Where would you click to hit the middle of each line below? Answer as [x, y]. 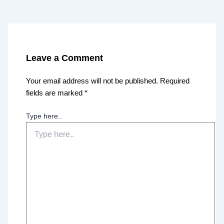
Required [175, 81]
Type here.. [44, 116]
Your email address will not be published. [92, 81]
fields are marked [55, 93]
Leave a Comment [65, 58]
